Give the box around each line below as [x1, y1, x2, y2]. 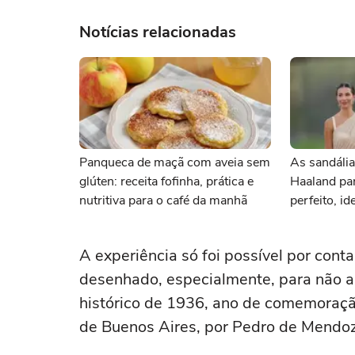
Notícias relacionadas [79, 21, 236, 43]
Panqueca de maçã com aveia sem [79, 154, 270, 171]
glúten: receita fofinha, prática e [79, 173, 254, 190]
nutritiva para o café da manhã [79, 192, 247, 209]
